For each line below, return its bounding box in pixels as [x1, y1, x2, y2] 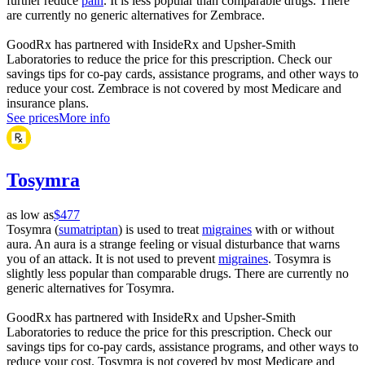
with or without [252, 222, 334, 236]
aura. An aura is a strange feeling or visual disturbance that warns [7, 236, 340, 251]
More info [59, 110, 110, 125]
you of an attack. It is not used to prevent [7, 251, 218, 266]
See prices [7, 110, 59, 125]
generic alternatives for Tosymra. [7, 280, 174, 295]
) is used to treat [118, 222, 202, 236]
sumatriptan [59, 222, 118, 236]
